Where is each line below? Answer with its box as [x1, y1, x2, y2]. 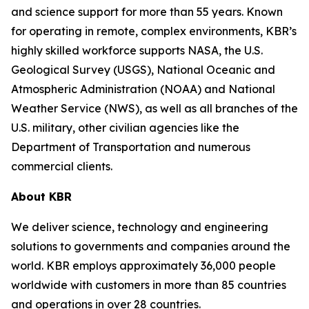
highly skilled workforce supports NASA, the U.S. [11, 43, 263, 57]
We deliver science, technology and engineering [11, 220, 268, 234]
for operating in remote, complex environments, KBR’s [11, 24, 297, 38]
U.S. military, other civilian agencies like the [11, 121, 239, 134]
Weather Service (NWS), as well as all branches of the [11, 101, 298, 115]
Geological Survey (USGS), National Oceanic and [11, 63, 275, 77]
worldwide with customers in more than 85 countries [11, 278, 286, 292]
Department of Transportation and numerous [11, 140, 250, 154]
